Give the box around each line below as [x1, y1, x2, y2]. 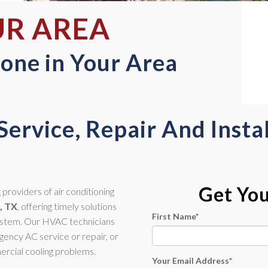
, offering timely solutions [17, 200, 117, 212]
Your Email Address [152, 255, 229, 266]
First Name [152, 211, 196, 221]
